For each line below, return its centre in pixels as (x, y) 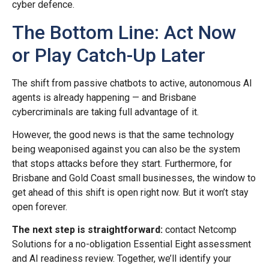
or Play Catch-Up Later (109, 55)
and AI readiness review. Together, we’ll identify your (122, 259)
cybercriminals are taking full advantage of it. (105, 112)
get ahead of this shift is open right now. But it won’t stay (130, 192)
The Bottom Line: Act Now (124, 32)
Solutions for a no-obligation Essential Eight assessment (131, 244)
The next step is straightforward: (87, 230)
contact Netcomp (200, 230)
